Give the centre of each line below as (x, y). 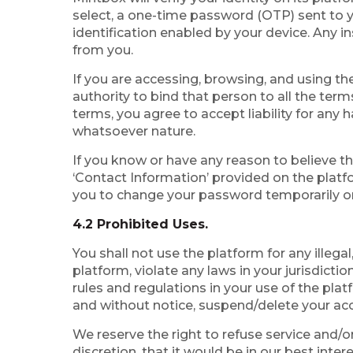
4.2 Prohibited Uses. (140, 224)
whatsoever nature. (134, 131)
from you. (103, 50)
